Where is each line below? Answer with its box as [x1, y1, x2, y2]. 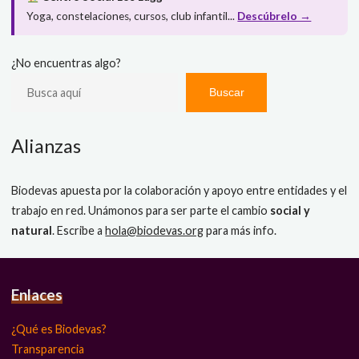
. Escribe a [52, 224, 106, 238]
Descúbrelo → [237, 10, 312, 23]
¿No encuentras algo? [11, 55, 122, 70]
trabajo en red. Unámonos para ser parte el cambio [11, 204, 271, 218]
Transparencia [11, 341, 85, 356]
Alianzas [11, 135, 82, 158]
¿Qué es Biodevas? [11, 321, 107, 336]
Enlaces [11, 286, 63, 305]
